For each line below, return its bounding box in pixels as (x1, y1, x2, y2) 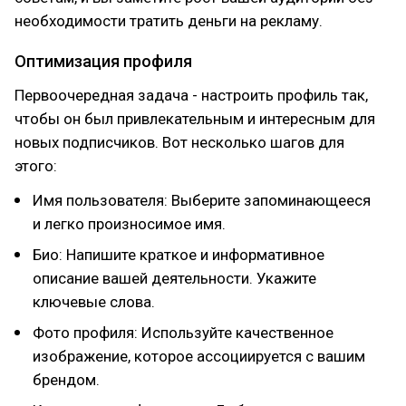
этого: (14, 157, 57, 175)
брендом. (33, 371, 100, 389)
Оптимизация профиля (14, 52, 192, 71)
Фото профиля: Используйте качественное (33, 324, 333, 342)
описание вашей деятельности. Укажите (33, 269, 316, 287)
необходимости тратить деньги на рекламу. (14, 12, 323, 30)
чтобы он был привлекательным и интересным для (14, 110, 375, 128)
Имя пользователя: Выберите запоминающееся (33, 191, 371, 209)
